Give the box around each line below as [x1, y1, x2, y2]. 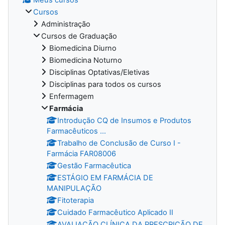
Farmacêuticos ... [47, 126, 106, 136]
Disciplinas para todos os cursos [49, 79, 161, 89]
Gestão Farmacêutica [57, 161, 131, 170]
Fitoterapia [57, 195, 94, 205]
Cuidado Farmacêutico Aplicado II [57, 207, 173, 217]
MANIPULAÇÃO [47, 183, 101, 193]
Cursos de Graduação [41, 31, 117, 41]
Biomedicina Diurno [49, 43, 117, 53]
